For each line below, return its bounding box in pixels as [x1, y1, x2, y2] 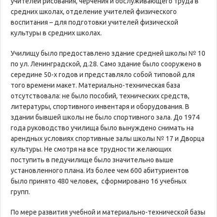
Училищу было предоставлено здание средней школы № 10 [11, 49, 206, 57]
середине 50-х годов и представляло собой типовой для [11, 70, 195, 78]
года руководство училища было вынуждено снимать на [11, 124, 194, 132]
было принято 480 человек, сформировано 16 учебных [11, 177, 187, 185]
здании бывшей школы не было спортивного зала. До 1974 [11, 113, 200, 121]
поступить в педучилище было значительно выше [11, 155, 174, 164]
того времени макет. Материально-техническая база [11, 81, 181, 89]
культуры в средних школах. [11, 29, 102, 37]
